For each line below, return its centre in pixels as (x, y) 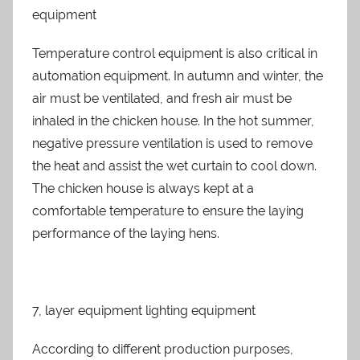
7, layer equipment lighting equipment (144, 310)
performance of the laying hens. (126, 233)
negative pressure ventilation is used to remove (172, 143)
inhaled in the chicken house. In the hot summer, (173, 121)
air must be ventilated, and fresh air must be (162, 98)
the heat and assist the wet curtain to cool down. (174, 166)
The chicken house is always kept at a (143, 188)
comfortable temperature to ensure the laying (168, 211)
